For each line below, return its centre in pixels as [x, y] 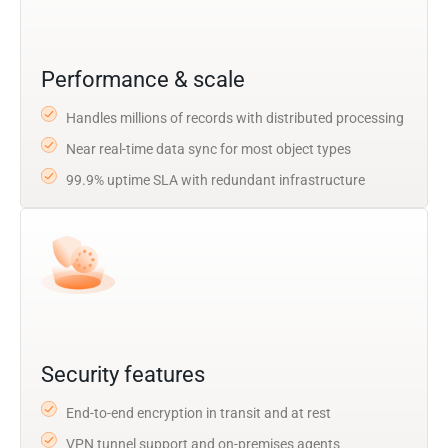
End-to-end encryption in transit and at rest [198, 412]
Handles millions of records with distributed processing [235, 117]
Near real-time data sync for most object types [208, 148]
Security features [123, 374]
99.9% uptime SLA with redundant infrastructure [215, 179]
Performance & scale [143, 79]
